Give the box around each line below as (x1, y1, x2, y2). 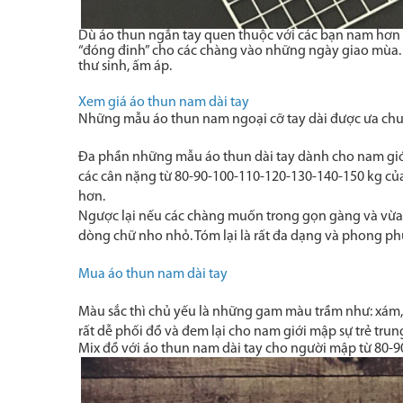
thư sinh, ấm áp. (78, 59, 172, 74)
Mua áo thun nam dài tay (78, 267, 228, 282)
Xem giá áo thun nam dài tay (78, 95, 249, 110)
